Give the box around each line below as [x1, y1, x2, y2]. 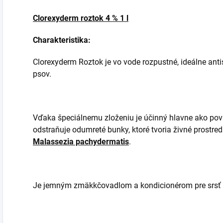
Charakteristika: [33, 35, 91, 45]
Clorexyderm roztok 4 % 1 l [33, 13, 128, 23]
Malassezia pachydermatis [33, 137, 129, 146]
